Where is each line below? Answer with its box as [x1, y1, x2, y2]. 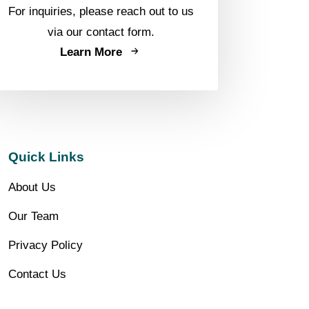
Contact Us [8, 268, 66, 281]
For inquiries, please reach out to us [8, 5, 195, 19]
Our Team [8, 210, 59, 223]
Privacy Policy [8, 239, 83, 252]
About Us [8, 181, 56, 195]
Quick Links [8, 150, 84, 165]
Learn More [60, 45, 123, 59]
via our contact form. [48, 26, 155, 39]
